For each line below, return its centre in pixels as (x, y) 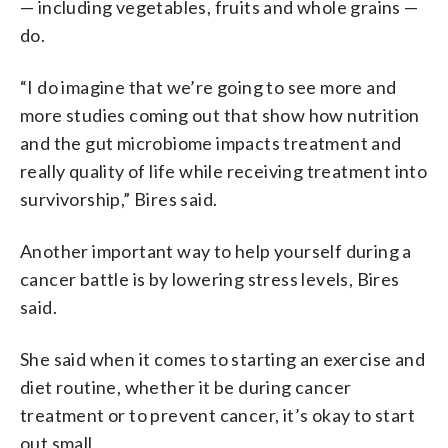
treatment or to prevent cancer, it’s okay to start (217, 414)
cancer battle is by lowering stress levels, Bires (210, 278)
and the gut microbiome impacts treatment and (211, 142)
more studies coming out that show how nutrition (220, 114)
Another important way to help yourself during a (216, 250)
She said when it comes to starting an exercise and (222, 358)
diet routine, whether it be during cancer (186, 386)
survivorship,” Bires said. (119, 198)
